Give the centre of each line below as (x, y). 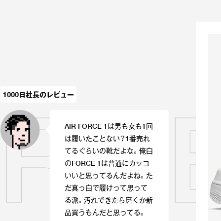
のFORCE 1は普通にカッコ (107, 163)
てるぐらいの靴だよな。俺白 (109, 151)
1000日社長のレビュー (38, 94)
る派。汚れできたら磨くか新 (109, 200)
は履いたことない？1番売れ (107, 138)
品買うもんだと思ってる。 (105, 212)
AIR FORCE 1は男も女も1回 (109, 126)
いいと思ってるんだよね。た (109, 175)
